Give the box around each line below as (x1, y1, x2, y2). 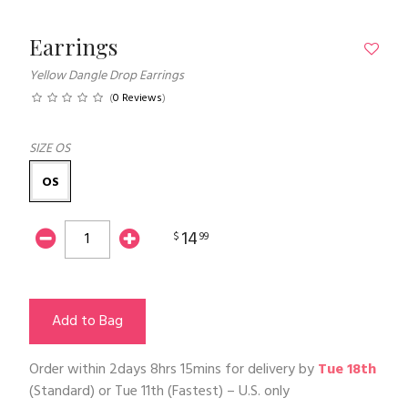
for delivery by (221, 358, 318, 382)
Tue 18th (318, 358, 376, 382)
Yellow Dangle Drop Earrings (29, 66, 184, 87)
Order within (29, 358, 109, 382)
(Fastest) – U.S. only (164, 380, 290, 404)
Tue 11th (115, 380, 164, 404)
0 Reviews (112, 89, 162, 108)
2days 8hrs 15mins (109, 358, 221, 382)
